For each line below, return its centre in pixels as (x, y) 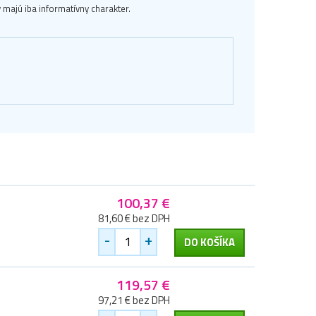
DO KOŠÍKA (209, 243)
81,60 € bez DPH (134, 219)
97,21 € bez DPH (134, 300)
